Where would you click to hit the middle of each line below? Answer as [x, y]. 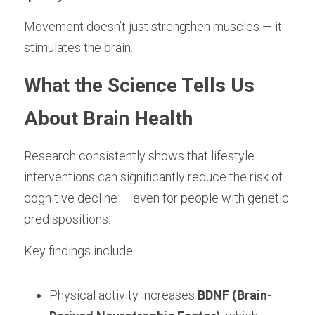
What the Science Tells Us [139, 85]
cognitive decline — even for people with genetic [156, 198]
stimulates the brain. [78, 47]
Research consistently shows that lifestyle [139, 156]
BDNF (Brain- [235, 295]
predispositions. [67, 219]
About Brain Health [108, 118]
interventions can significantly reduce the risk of [153, 177]
